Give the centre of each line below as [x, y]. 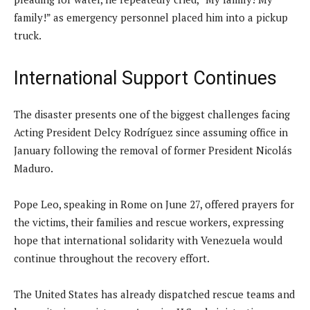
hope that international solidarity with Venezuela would [148, 240]
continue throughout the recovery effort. [112, 258]
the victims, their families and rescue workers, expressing [149, 222]
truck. [28, 35]
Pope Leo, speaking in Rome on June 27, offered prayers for [154, 204]
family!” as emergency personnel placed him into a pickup [151, 17]
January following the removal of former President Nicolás [153, 150]
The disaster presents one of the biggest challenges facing [152, 114]
